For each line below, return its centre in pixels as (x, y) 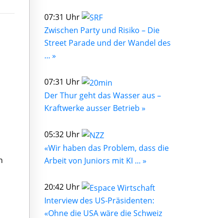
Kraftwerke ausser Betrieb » (95, 108)
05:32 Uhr (63, 135)
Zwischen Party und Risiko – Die (102, 30)
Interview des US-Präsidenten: (99, 200)
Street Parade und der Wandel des (108, 43)
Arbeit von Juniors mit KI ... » (95, 160)
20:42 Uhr (63, 187)
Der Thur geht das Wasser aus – (103, 96)
